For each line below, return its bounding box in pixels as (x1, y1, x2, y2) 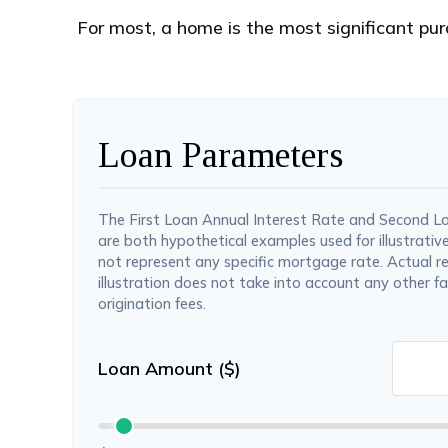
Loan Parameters (98, 135, 343, 175)
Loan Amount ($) (98, 357, 241, 380)
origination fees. (98, 294, 206, 313)
